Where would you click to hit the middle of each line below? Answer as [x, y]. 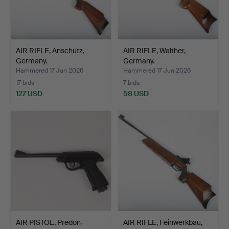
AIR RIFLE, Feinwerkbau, [163, 222]
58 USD [136, 93]
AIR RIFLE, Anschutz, [50, 50]
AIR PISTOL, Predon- [50, 222]
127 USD [29, 93]
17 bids [25, 83]
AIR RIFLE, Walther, [154, 50]
